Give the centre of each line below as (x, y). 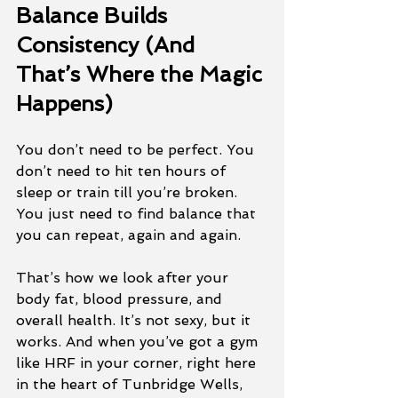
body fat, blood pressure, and (121, 299)
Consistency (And (108, 45)
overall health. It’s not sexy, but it (135, 320)
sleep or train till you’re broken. (129, 192)
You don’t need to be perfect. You (137, 150)
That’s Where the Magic (142, 74)
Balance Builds (95, 16)
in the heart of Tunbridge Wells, (131, 384)
